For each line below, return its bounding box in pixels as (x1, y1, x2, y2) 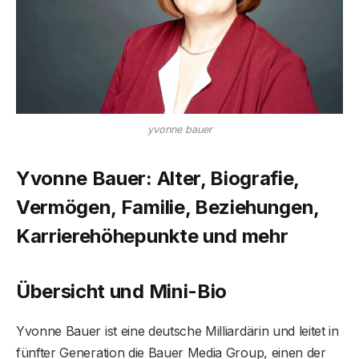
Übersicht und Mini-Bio (16, 279, 227, 303)
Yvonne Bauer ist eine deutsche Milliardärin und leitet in (16, 322, 339, 339)
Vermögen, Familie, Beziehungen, (16, 196, 320, 220)
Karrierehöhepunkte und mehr (16, 224, 288, 248)
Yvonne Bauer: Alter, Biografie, (16, 167, 300, 191)
